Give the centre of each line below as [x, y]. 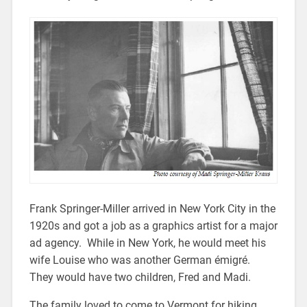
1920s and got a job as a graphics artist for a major [153, 225]
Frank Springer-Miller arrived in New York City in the [152, 208]
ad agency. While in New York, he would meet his [147, 243]
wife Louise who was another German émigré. [141, 260]
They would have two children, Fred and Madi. [140, 277]
